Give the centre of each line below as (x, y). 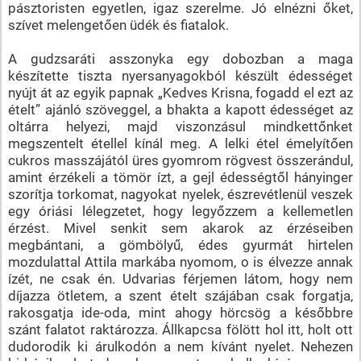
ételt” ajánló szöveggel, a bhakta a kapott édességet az (180, 109)
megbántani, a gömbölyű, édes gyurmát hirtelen (180, 245)
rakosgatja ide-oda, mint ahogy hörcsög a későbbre (180, 312)
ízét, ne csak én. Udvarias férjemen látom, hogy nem (180, 278)
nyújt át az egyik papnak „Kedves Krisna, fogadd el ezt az (180, 92)
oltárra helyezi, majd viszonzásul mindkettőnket (180, 126)
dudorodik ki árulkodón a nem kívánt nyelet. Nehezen (180, 346)
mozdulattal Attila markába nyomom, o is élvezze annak (180, 261)
